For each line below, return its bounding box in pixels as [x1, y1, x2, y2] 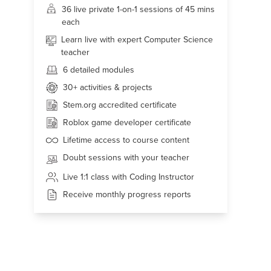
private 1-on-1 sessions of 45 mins [88, 3, 215, 16]
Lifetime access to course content [63, 134, 189, 146]
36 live [61, 3, 87, 16]
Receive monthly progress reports [63, 188, 191, 201]
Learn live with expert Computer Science [60, 33, 213, 46]
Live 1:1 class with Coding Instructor [63, 171, 194, 183]
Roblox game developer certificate [63, 116, 191, 129]
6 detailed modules [63, 64, 134, 76]
